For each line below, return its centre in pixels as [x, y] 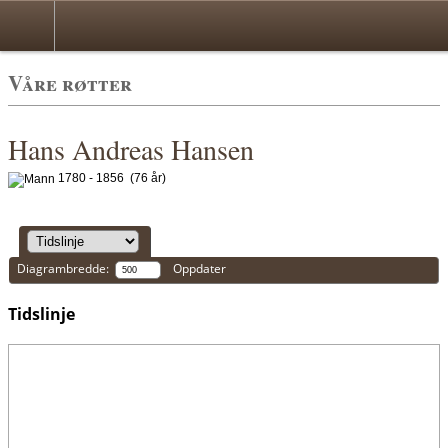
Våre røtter [70, 83]
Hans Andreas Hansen [131, 149]
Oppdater [200, 269]
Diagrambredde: [66, 269]
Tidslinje [41, 313]
